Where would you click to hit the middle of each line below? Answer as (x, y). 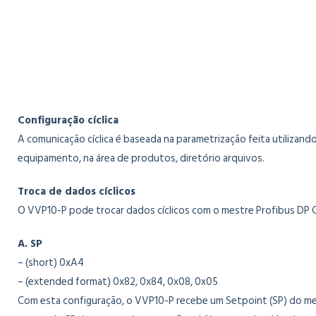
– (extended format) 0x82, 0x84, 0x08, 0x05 (118, 282)
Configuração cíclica (68, 120)
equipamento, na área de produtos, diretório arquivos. (141, 158)
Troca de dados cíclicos (77, 192)
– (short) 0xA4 (51, 263)
